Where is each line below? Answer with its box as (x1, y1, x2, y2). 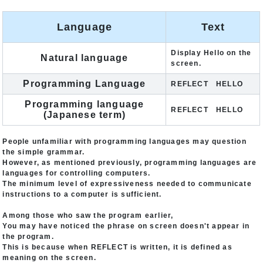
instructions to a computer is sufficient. (2, 190, 162, 198)
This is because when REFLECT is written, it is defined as (2, 243, 232, 251)
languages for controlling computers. (2, 169, 151, 177)
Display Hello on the (171, 49, 252, 57)
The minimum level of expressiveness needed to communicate (2, 180, 252, 188)
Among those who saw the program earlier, (2, 211, 174, 220)
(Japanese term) (43, 110, 126, 120)
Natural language (41, 53, 129, 63)
